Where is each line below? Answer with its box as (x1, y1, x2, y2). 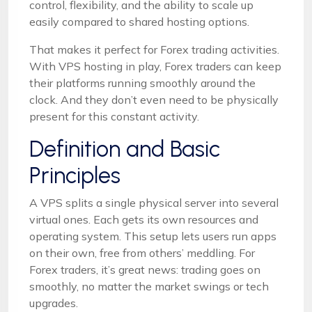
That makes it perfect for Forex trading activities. (29, 42, 279, 56)
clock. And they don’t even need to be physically (29, 92, 279, 107)
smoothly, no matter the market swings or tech (29, 279, 269, 293)
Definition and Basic (29, 135, 220, 162)
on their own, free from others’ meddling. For (29, 245, 255, 260)
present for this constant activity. (29, 109, 199, 123)
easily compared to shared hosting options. (29, 14, 252, 29)
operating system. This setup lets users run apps (29, 228, 276, 243)
